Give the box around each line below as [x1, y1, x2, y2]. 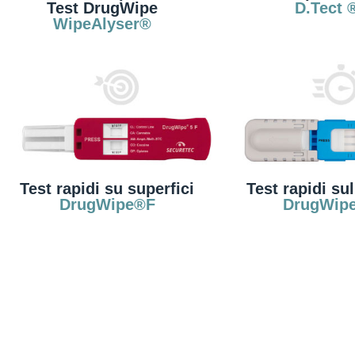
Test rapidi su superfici [20, 180, 194, 197]
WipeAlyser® [53, 15, 151, 32]
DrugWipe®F [59, 196, 155, 213]
